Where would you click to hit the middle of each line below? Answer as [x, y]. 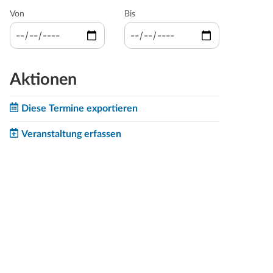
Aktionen [43, 79]
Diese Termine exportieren [79, 108]
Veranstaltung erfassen [71, 134]
